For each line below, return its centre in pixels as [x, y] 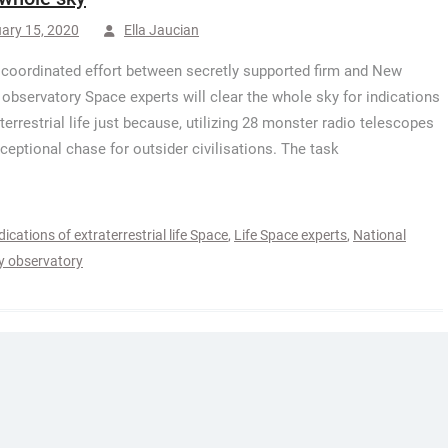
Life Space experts [290, 235]
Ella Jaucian [161, 30]
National [379, 235]
